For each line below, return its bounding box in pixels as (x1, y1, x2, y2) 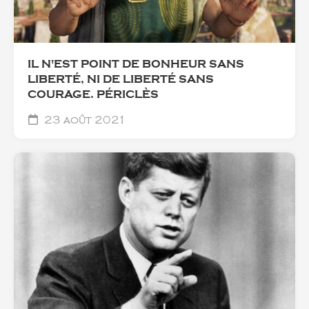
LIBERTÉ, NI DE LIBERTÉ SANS (28, 73, 214, 86)
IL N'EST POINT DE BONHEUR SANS (28, 58, 244, 71)
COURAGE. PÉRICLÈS (28, 88, 159, 101)
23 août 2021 (41, 114, 126, 127)
